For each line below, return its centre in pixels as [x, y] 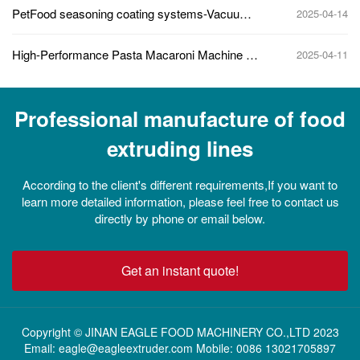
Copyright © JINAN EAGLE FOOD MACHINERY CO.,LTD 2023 [180, 332]
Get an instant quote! [180, 271]
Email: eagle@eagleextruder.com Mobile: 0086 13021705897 [180, 348]
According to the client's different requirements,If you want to [180, 185]
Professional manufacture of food [180, 119]
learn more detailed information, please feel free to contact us [180, 202]
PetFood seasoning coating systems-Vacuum [131, 14]
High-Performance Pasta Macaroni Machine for [136, 55]
